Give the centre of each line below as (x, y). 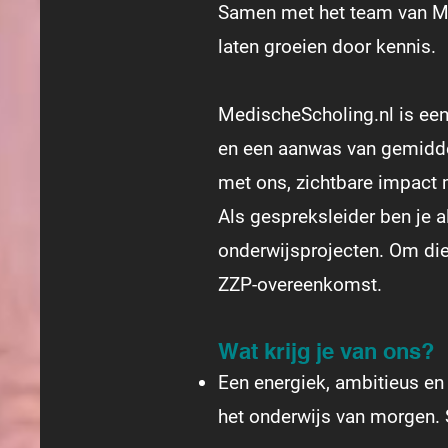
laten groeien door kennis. (327, 46)
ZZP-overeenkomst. (300, 284)
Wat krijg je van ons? (329, 351)
